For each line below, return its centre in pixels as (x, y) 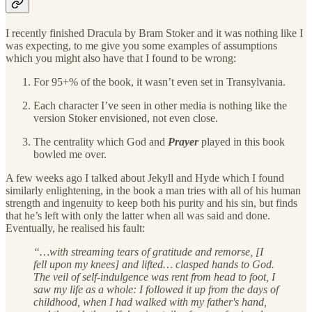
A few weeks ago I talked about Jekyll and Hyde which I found (145, 178)
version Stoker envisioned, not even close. (126, 118)
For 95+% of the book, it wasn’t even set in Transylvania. (159, 82)
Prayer (183, 142)
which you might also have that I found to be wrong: (121, 58)
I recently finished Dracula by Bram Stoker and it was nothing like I (154, 33)
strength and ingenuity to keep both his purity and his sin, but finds (151, 203)
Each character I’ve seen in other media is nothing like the (160, 106)
